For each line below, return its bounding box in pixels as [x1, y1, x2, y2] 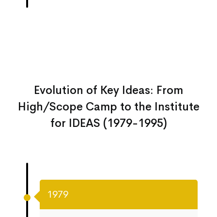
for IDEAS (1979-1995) [50, 116, 167, 131]
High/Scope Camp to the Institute [17, 100, 200, 114]
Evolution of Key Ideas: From [34, 83, 183, 98]
